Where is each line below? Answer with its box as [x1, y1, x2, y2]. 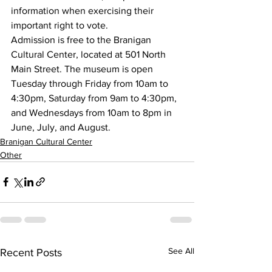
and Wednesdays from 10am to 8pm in [11, 107, 174, 118]
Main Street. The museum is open [11, 63, 155, 74]
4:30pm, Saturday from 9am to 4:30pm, [11, 92, 179, 103]
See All [168, 245, 194, 256]
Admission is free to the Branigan [11, 34, 154, 45]
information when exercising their [11, 5, 156, 16]
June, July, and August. [11, 121, 110, 132]
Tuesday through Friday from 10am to [11, 78, 171, 89]
